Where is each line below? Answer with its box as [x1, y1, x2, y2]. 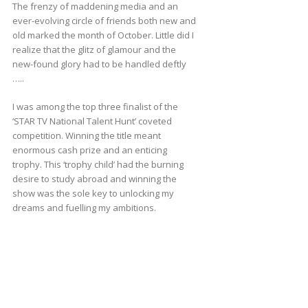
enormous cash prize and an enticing [12, 144, 167, 157]
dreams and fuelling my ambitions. [12, 201, 156, 214]
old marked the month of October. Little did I [12, 29, 194, 42]
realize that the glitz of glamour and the [12, 43, 176, 56]
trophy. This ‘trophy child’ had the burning [12, 158, 184, 171]
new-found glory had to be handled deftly [12, 58, 186, 71]
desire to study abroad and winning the [12, 173, 177, 186]
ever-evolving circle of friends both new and [12, 14, 196, 27]
